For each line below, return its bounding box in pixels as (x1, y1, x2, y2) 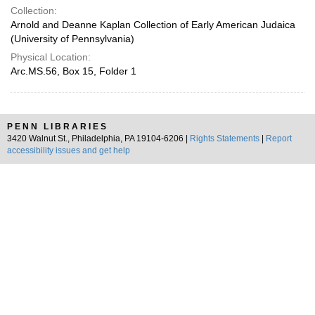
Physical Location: (11, 51, 91, 63)
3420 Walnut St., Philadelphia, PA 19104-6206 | (7, 134, 190, 143)
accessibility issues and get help (7, 146, 130, 155)
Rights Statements (190, 134, 259, 143)
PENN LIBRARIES (7, 122, 108, 131)
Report (266, 134, 292, 143)
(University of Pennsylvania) (11, 33, 134, 44)
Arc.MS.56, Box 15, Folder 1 (11, 65, 136, 77)
